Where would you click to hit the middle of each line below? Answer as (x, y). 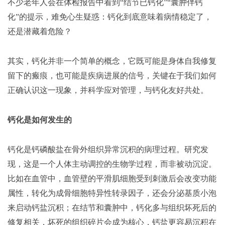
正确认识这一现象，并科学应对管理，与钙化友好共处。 (108, 90)
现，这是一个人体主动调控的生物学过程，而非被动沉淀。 (112, 164)
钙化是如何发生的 (40, 120)
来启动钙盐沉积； (40, 207)
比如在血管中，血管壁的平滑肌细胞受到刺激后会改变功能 (112, 178)
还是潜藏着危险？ (40, 31)
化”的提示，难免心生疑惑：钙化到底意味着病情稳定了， (110, 17)
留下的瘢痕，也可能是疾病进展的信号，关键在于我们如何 (112, 75)
